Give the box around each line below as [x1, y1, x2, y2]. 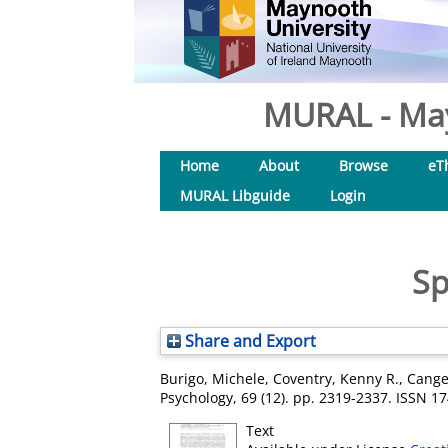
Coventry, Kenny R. [273, 369, 399, 388]
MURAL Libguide [180, 186, 290, 205]
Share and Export [181, 330, 316, 352]
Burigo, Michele [160, 369, 265, 388]
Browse [339, 156, 388, 175]
